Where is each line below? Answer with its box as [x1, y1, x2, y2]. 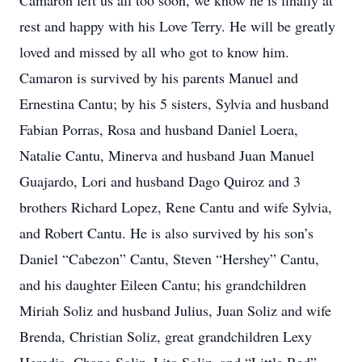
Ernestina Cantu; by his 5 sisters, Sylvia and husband [19, 94, 329, 113]
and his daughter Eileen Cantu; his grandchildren [19, 275, 306, 294]
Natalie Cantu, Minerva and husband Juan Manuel [19, 145, 314, 165]
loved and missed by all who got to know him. [19, 42, 289, 61]
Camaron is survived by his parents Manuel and [19, 68, 298, 87]
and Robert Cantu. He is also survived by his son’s [19, 223, 314, 242]
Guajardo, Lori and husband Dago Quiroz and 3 [19, 171, 301, 191]
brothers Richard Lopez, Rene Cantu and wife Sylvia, [19, 197, 332, 217]
